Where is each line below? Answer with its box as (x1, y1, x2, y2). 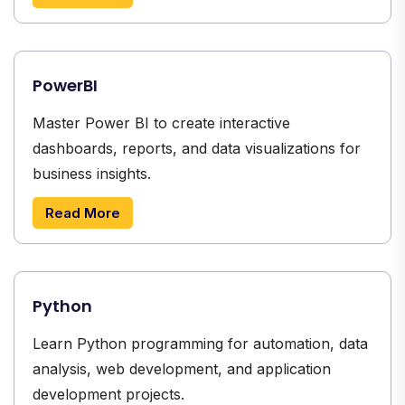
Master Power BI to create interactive (33, 113, 290, 132)
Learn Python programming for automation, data (33, 334, 368, 353)
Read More (45, 203, 120, 221)
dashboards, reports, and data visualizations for (33, 138, 361, 157)
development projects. (33, 384, 184, 403)
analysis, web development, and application (33, 359, 331, 378)
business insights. (33, 164, 151, 183)
